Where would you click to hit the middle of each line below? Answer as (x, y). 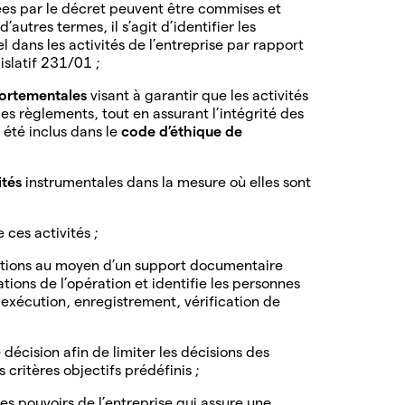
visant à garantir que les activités (199, 95)
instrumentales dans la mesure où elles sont (168, 182)
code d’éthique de (182, 131)
